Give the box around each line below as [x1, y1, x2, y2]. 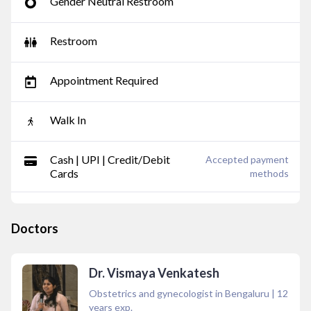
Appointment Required [50, 74, 158, 87]
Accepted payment [205, 153, 289, 165]
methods [250, 167, 289, 179]
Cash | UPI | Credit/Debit [50, 153, 170, 166]
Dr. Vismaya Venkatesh [89, 265, 219, 280]
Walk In [50, 113, 86, 126]
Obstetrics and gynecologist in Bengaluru [89, 287, 269, 299]
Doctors [11, 221, 58, 236]
